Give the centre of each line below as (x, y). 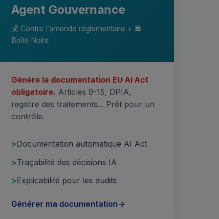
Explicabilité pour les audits (66, 181)
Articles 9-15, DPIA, (93, 92)
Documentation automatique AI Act (82, 143)
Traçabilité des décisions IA (66, 162)
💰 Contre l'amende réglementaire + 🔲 (76, 29)
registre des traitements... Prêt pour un (83, 104)
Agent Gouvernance (68, 10)
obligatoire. (33, 92)
